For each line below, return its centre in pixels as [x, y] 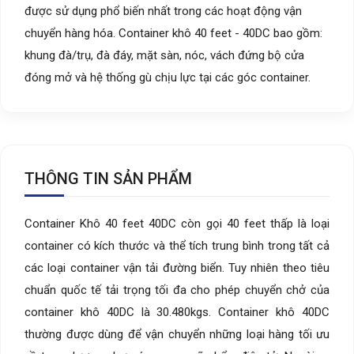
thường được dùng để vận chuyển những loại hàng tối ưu [177, 334]
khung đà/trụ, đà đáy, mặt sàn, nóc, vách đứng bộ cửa [164, 55]
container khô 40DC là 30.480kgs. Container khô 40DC [177, 312]
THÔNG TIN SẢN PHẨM [108, 178]
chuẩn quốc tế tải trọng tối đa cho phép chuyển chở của [177, 290]
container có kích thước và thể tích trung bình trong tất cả [177, 245]
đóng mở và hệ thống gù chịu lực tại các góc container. [168, 77]
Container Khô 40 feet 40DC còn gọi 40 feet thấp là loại [177, 223]
